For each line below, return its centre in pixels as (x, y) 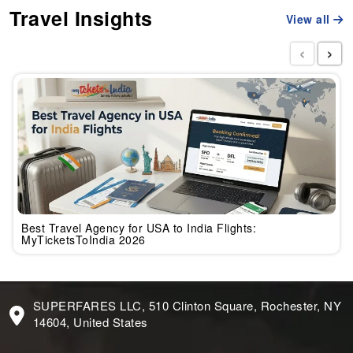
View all (310, 19)
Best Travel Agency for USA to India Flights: (139, 227)
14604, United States (90, 321)
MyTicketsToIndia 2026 (84, 239)
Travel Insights (81, 19)
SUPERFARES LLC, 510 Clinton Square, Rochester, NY (187, 305)
